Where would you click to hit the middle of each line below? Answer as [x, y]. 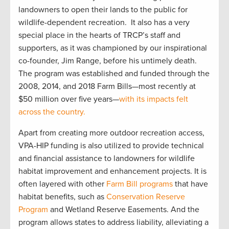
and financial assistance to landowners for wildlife [107, 158]
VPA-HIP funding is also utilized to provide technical [111, 145]
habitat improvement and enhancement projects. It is [112, 171]
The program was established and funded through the [114, 73]
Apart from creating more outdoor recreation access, [111, 133]
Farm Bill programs [140, 184]
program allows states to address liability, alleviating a [113, 222]
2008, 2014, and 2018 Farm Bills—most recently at [107, 86]
